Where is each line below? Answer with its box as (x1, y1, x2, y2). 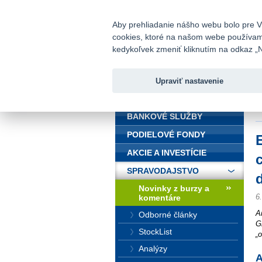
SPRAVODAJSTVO (127, 166, 199, 175)
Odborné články (139, 210, 197, 219)
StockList (139, 227, 172, 236)
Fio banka (161, 44, 242, 63)
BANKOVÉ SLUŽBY (127, 112, 202, 121)
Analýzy (139, 244, 167, 253)
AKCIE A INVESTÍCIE (127, 148, 206, 157)
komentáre (139, 193, 181, 202)
